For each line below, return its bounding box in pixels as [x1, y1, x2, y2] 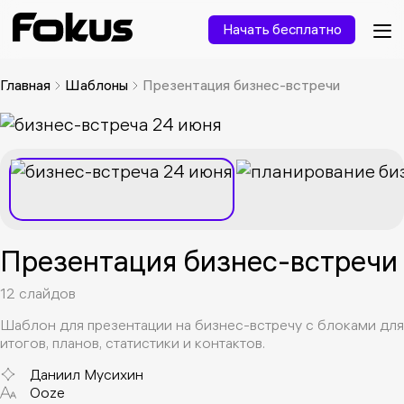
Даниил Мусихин [30, 365, 143, 383]
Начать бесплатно [222, 21, 342, 39]
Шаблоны [65, 76, 128, 94]
